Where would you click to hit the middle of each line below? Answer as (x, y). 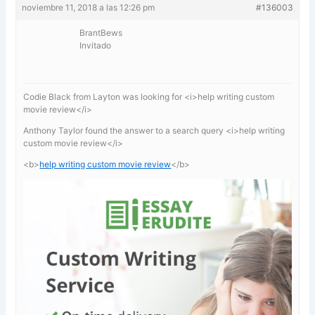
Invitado (96, 45)
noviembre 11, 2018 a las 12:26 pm (89, 7)
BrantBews (101, 32)
